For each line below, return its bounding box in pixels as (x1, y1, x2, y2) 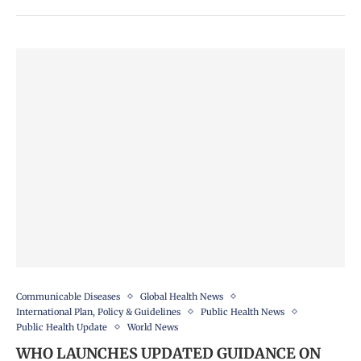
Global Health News (140, 290, 223, 302)
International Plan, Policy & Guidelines (16, 305, 180, 317)
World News (127, 321, 178, 333)
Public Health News (201, 305, 284, 317)
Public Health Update (16, 321, 107, 333)
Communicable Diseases (16, 290, 120, 302)
